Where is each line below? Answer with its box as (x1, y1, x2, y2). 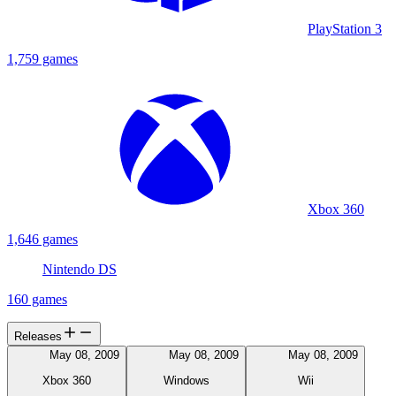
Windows (163, 373, 209, 387)
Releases (14, 330, 62, 344)
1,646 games (7, 232, 78, 247)
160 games (7, 292, 67, 308)
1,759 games (7, 51, 78, 67)
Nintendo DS (42, 262, 117, 278)
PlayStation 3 (308, 21, 382, 37)
